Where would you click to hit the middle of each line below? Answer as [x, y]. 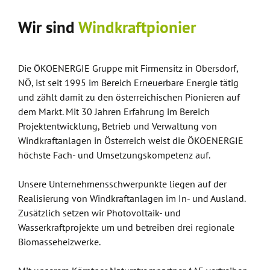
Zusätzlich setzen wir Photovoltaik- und [99, 213]
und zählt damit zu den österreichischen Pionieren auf [129, 97]
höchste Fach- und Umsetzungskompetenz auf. [114, 155]
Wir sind [48, 27]
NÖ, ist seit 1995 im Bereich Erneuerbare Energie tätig [128, 83]
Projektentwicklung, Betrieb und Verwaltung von [118, 126]
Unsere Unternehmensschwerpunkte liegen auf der [122, 184]
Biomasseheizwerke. [59, 242]
